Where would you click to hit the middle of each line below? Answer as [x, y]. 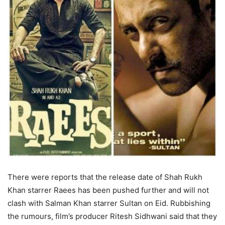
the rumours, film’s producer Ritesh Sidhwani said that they [112, 216]
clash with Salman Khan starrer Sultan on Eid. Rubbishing [109, 203]
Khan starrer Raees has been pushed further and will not [108, 190]
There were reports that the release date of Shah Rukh [105, 177]
